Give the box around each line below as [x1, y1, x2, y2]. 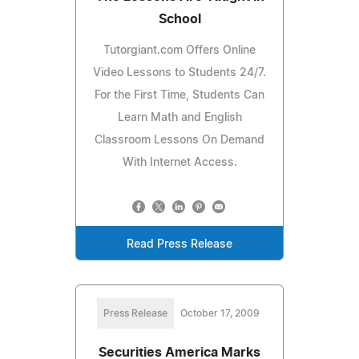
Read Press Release [127, 238, 232, 250]
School [158, 12, 201, 26]
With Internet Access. [122, 156, 237, 168]
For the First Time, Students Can [95, 89, 264, 101]
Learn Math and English [117, 111, 242, 123]
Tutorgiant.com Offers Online [103, 44, 256, 56]
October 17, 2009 [179, 308, 260, 318]
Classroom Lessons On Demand [95, 134, 264, 146]
